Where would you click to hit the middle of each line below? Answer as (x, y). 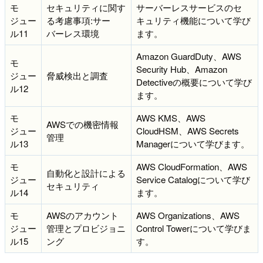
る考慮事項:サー (78, 20)
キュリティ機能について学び (193, 20)
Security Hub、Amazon (182, 69)
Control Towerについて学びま (194, 228)
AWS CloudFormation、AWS (192, 166)
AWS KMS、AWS (171, 117)
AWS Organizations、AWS (188, 215)
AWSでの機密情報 (82, 124)
